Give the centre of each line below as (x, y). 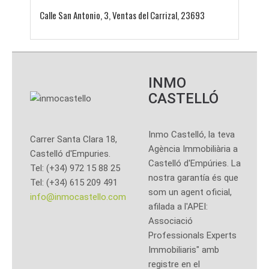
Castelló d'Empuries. (70, 154)
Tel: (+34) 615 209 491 (74, 183)
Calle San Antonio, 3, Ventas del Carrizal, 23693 (122, 15)
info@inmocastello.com (78, 197)
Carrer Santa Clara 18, (74, 140)
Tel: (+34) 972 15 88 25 (75, 168)
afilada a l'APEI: (178, 207)
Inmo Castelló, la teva (191, 135)
